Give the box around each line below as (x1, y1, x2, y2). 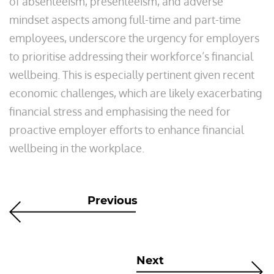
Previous (87, 194, 138, 207)
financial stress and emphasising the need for (9, 105, 231, 118)
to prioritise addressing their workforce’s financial (9, 50, 253, 63)
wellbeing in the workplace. (9, 141, 144, 155)
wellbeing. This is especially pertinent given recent (9, 68, 254, 81)
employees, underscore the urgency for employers (9, 31, 259, 45)
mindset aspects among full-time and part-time (9, 13, 241, 26)
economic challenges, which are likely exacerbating (9, 86, 262, 100)
